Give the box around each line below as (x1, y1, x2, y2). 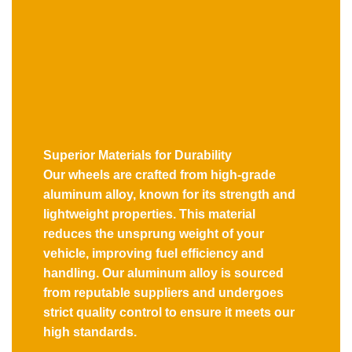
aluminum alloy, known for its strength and (43, 187, 295, 201)
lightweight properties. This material (43, 207, 255, 221)
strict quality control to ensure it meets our (43, 305, 295, 319)
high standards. (43, 324, 137, 339)
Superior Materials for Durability (43, 148, 232, 162)
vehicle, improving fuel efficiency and (43, 246, 264, 260)
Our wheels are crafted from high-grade (43, 167, 276, 181)
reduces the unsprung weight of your (43, 226, 264, 240)
